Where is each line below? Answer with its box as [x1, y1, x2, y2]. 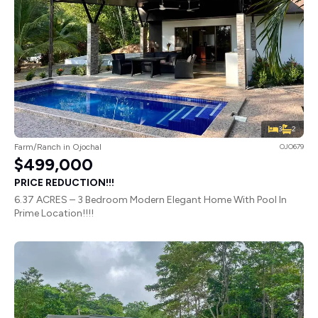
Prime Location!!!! [14, 207, 94, 220]
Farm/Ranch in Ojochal [14, 142, 102, 153]
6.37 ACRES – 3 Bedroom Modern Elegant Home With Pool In [14, 194, 287, 207]
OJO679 [280, 142, 304, 152]
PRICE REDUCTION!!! [14, 177, 114, 190]
